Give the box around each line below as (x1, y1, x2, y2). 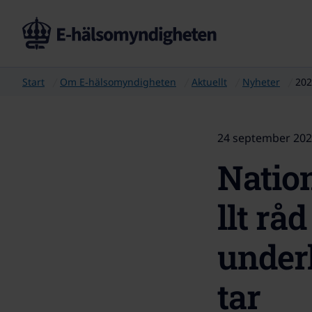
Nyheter (242, 75, 280, 88)
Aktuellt (192, 75, 227, 88)
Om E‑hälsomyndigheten (60, 75, 176, 88)
